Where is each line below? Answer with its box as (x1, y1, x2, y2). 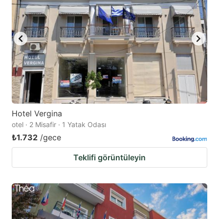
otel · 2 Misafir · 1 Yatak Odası (12, 120, 106, 129)
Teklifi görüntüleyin (73, 153, 146, 163)
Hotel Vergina (12, 109, 62, 119)
